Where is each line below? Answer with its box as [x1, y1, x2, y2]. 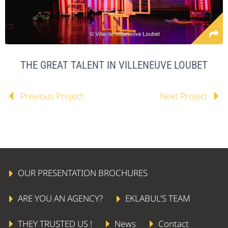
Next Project [160, 90, 208, 102]
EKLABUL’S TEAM [125, 192, 191, 204]
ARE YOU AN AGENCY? [18, 192, 103, 204]
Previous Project [20, 90, 83, 102]
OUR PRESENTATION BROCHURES [18, 167, 148, 179]
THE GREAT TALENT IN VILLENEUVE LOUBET [20, 59, 208, 71]
